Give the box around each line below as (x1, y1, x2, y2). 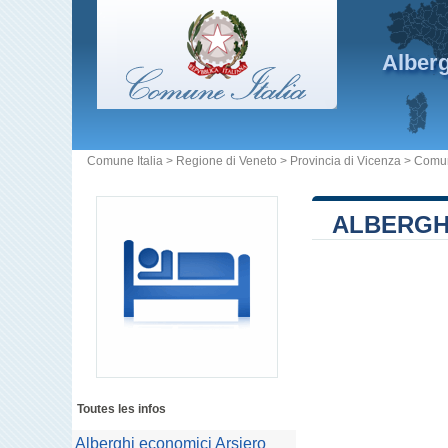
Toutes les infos (77, 402, 166, 416)
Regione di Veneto (176, 154, 277, 168)
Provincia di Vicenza (290, 154, 401, 168)
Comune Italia (87, 154, 163, 168)
